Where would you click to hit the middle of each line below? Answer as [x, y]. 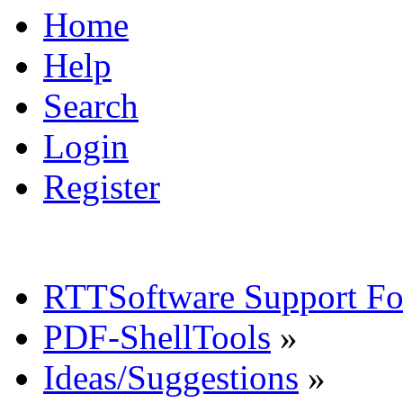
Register [102, 186]
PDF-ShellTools [157, 336]
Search [91, 105]
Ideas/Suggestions [171, 377]
